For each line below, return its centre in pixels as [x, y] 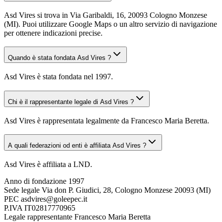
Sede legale [22, 190]
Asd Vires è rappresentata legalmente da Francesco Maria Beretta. [107, 120]
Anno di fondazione [35, 181]
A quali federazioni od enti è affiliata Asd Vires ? [77, 146]
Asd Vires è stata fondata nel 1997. [58, 77]
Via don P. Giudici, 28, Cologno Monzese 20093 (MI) [126, 190]
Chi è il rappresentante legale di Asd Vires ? [71, 102]
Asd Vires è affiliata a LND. [48, 165]
